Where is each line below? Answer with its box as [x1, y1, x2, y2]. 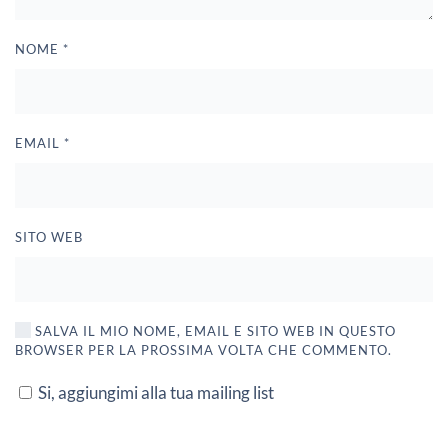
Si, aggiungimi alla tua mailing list [35, 381, 274, 403]
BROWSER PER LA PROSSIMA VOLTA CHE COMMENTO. [15, 341, 392, 358]
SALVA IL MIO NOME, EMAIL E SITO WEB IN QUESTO [31, 322, 396, 339]
